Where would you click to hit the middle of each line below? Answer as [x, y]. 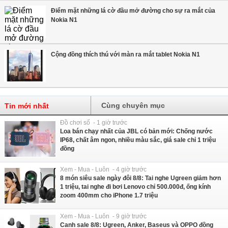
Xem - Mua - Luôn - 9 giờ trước [103, 217]
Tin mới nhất [27, 106]
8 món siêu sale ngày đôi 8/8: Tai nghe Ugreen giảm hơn [140, 178]
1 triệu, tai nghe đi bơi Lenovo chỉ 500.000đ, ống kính [135, 187]
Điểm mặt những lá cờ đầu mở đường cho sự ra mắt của [133, 11]
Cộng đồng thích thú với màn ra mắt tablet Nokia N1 [125, 55]
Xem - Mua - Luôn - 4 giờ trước [103, 170]
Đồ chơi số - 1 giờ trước [94, 123]
